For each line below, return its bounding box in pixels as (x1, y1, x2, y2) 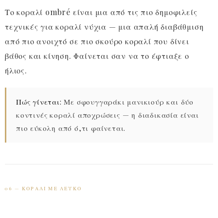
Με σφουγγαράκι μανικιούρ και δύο (61, 97, 194, 107)
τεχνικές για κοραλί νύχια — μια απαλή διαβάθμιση (5, 21, 204, 32)
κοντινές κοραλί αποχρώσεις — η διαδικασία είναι (16, 110, 199, 120)
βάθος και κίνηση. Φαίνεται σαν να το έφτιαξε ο (5, 51, 189, 61)
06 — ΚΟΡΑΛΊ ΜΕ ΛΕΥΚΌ (5, 185, 82, 192)
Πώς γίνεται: (16, 97, 62, 107)
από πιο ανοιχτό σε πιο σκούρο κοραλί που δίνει (5, 36, 189, 47)
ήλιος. (5, 65, 27, 76)
